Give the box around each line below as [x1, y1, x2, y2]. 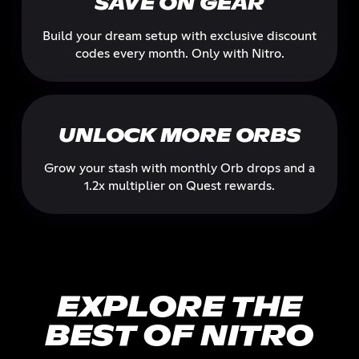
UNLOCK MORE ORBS [58, 127, 301, 146]
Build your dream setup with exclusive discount [42, 30, 317, 42]
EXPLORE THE [57, 293, 302, 323]
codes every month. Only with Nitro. [75, 47, 284, 60]
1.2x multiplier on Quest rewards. [84, 179, 275, 192]
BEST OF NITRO [44, 322, 315, 352]
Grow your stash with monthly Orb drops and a [44, 162, 315, 175]
